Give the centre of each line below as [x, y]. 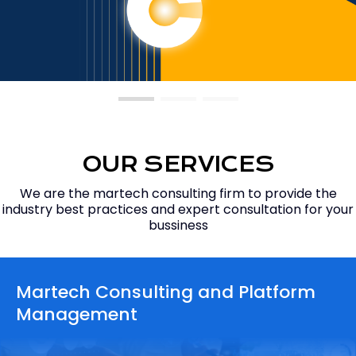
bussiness [178, 225]
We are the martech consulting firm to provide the [178, 193]
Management [77, 314]
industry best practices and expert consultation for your [178, 209]
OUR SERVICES [178, 164]
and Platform [254, 292]
